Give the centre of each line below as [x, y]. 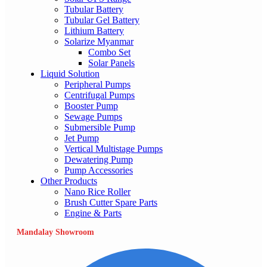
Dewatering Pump [99, 159]
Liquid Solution [70, 73]
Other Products [69, 181]
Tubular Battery [94, 9]
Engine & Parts [93, 213]
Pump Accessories [99, 170]
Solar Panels [111, 63]
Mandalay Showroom [55, 232]
